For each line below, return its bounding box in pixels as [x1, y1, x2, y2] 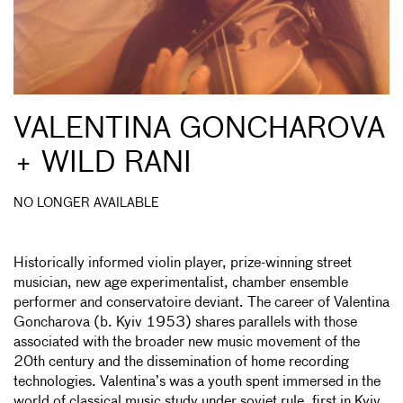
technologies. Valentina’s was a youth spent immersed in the [13, 374, 381, 390]
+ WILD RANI [13, 148, 192, 178]
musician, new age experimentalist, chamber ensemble [13, 275, 348, 291]
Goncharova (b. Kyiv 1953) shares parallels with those [13, 315, 357, 330]
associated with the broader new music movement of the [13, 335, 360, 350]
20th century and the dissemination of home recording [13, 354, 349, 370]
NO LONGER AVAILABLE [13, 196, 159, 210]
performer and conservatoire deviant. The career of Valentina [13, 295, 390, 310]
